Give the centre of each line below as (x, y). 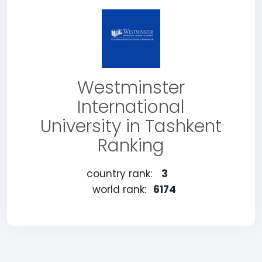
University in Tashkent (131, 126)
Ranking (131, 146)
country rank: (119, 174)
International (131, 107)
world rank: (119, 189)
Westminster (131, 88)
